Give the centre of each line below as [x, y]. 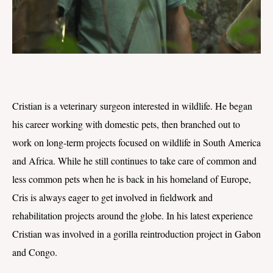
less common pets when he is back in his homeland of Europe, [132, 179]
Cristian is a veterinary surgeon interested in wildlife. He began [132, 105]
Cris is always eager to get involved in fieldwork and [112, 197]
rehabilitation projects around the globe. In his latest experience [133, 215]
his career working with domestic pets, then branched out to [126, 124]
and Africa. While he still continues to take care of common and [134, 160]
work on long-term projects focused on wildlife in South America [136, 142]
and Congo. [35, 252]
